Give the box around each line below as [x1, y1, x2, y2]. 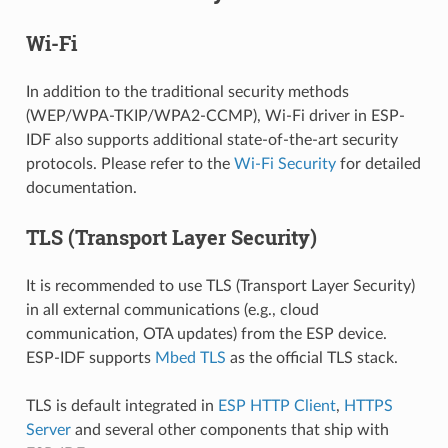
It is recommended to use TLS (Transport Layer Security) [25, 277, 415, 294]
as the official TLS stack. [225, 349, 398, 366]
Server [25, 421, 71, 438]
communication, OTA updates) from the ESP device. [25, 325, 387, 342]
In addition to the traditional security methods [25, 83, 349, 100]
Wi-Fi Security [233, 155, 336, 172]
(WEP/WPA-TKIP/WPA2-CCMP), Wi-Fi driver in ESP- [25, 107, 405, 124]
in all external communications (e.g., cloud [25, 301, 319, 318]
